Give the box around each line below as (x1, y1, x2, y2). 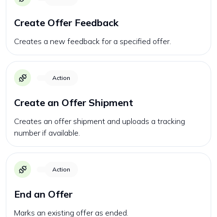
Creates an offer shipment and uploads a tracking (14, 116, 185, 126)
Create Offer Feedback (14, 16, 119, 29)
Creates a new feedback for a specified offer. (14, 36, 171, 46)
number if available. (14, 128, 80, 138)
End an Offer (14, 188, 73, 200)
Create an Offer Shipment (14, 96, 133, 108)
